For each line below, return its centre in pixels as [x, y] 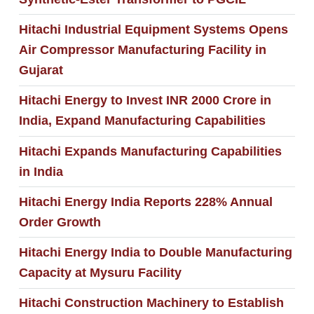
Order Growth [60, 222]
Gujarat [41, 70]
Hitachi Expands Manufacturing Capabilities [150, 151]
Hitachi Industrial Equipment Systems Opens [153, 29]
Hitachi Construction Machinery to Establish [151, 303]
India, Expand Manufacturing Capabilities [142, 121]
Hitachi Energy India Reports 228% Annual [145, 202]
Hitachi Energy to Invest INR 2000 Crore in [145, 101]
